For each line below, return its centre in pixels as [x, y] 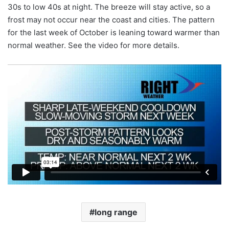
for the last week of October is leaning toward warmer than [114, 33]
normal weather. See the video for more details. [94, 45]
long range [116, 212]
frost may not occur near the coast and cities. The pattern [111, 20]
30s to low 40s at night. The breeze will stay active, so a [109, 7]
